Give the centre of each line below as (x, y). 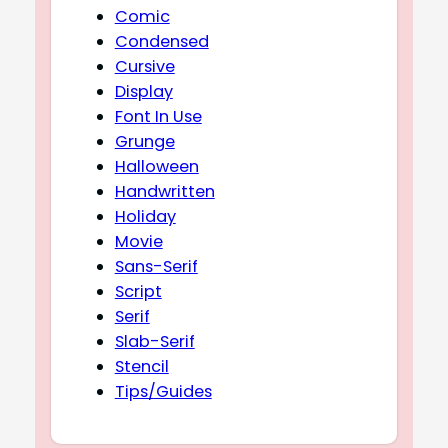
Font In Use (158, 116)
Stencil (141, 366)
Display (143, 91)
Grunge (144, 141)
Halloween (156, 166)
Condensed (161, 41)
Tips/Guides (163, 391)
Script (138, 291)
